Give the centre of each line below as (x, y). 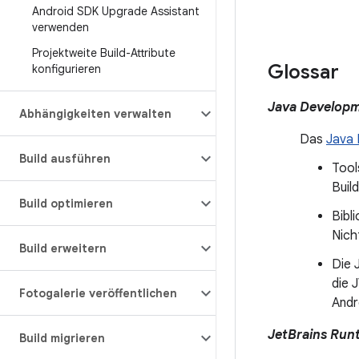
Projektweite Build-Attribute (104, 53)
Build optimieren (66, 204)
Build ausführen (65, 159)
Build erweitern (63, 248)
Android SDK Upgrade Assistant (116, 11)
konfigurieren (67, 69)
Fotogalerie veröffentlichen (98, 293)
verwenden (61, 27)
